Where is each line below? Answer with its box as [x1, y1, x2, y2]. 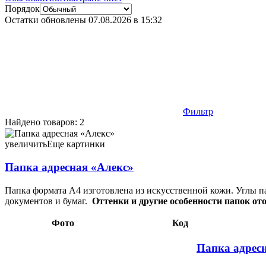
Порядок [5, 4, 40, 14]
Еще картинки [47, 139, 105, 150]
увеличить [5, 139, 47, 150]
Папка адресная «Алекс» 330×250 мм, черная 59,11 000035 [5, 128, 242, 138]
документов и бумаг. [5, 195, 92, 206]
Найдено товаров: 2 [5, 117, 84, 128]
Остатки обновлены [5, 15, 88, 26]
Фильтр [183, 106, 213, 117]
